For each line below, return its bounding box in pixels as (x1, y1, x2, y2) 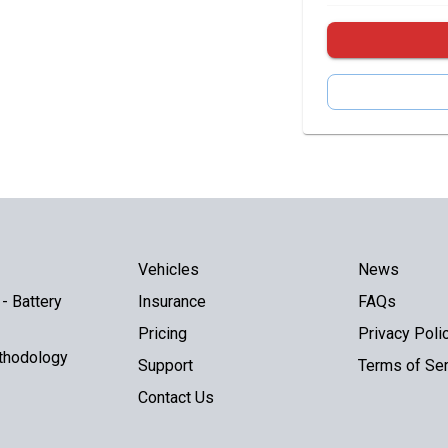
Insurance (138, 292, 206, 311)
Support (138, 356, 193, 375)
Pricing (138, 324, 187, 343)
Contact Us (138, 388, 214, 407)
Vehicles (138, 260, 199, 279)
